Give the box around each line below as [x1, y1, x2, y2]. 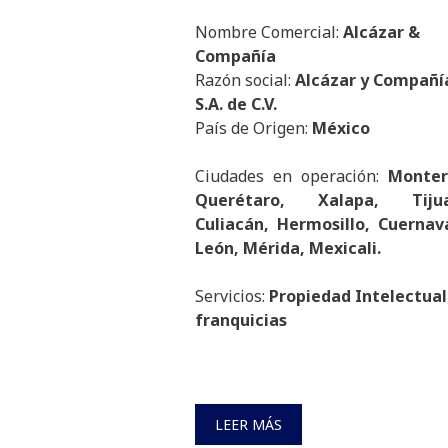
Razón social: [195, 69, 295, 92]
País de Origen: [195, 117, 312, 140]
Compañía [195, 45, 276, 68]
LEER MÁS [215, 415, 282, 435]
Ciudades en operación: [195, 165, 388, 188]
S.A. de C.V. [195, 93, 277, 116]
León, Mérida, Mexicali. [195, 237, 381, 260]
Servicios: [195, 285, 269, 308]
